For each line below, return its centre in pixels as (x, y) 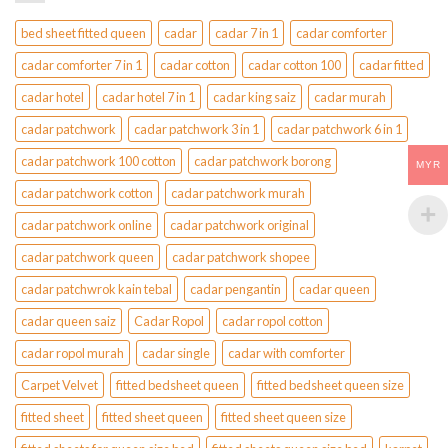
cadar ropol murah (72, 353)
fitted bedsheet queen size (330, 385)
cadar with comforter (286, 353)
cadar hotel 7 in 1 (148, 97)
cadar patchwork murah (238, 193)
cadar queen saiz (68, 321)
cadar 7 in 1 (246, 33)
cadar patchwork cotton (87, 193)
